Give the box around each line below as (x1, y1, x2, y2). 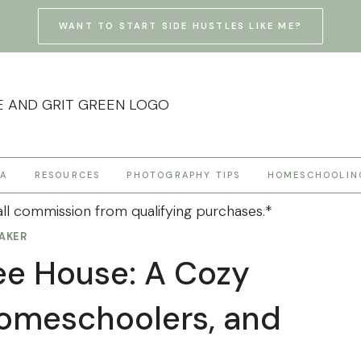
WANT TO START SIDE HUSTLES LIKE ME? (59, 20, 302, 31)
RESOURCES (34, 169, 101, 181)
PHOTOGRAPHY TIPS (127, 169, 241, 181)
